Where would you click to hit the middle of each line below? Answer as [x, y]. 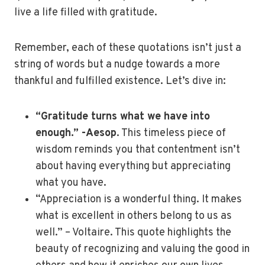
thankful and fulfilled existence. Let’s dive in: [120, 81]
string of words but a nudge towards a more [117, 65]
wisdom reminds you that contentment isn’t [138, 150]
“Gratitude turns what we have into [123, 117]
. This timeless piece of [171, 133]
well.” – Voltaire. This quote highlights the [133, 233]
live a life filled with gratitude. [86, 13]
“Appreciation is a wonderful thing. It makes [139, 200]
